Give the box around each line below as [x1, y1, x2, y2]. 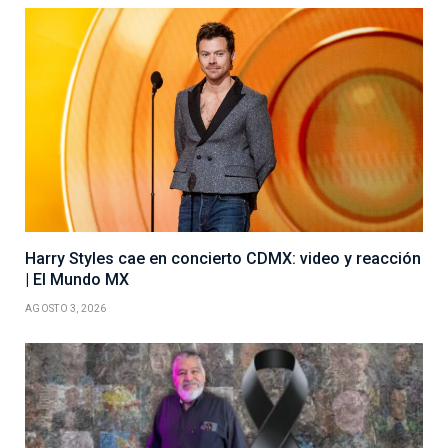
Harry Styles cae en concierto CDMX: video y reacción [25, 249, 421, 269]
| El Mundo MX [25, 270, 129, 290]
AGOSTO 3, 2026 [25, 303, 107, 315]
